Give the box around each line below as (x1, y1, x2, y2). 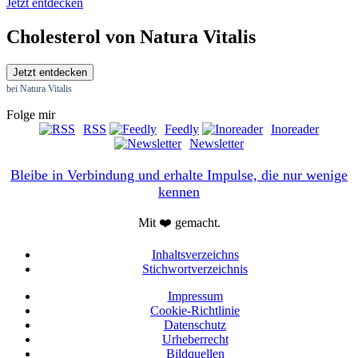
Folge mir (6, 107, 55, 121)
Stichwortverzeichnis (142, 261, 248, 276)
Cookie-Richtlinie (150, 303, 240, 317)
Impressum (167, 288, 223, 303)
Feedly (165, 121, 199, 136)
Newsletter (189, 136, 244, 150)
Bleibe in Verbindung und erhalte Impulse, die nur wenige (10, 166, 348, 183)
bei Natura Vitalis (6, 82, 72, 94)
